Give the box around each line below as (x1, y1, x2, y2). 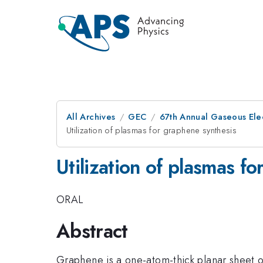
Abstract (56, 217, 128, 245)
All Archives (66, 110, 116, 123)
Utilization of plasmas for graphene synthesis (66, 124, 237, 137)
